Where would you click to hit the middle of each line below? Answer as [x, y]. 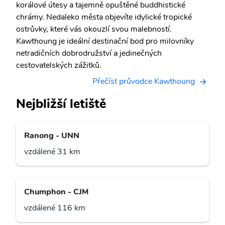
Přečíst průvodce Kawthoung [144, 81]
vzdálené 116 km [55, 208]
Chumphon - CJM [56, 192]
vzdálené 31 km [52, 152]
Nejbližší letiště [61, 104]
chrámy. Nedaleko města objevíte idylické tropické [104, 17]
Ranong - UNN [52, 136]
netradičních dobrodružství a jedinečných [89, 53]
